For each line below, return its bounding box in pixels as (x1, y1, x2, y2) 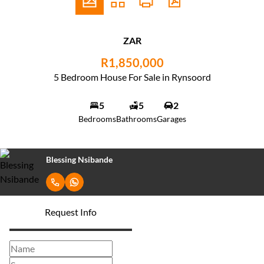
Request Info (45, 206, 97, 217)
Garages (156, 114, 186, 124)
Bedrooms (78, 114, 116, 124)
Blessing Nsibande (46, 154, 113, 164)
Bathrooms (115, 114, 157, 124)
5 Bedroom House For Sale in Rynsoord (53, 71, 211, 82)
